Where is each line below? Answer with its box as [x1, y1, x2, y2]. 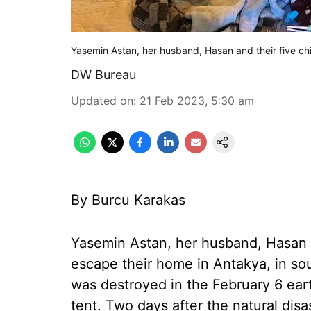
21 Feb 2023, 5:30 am [140, 94, 254, 108]
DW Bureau [71, 67, 136, 82]
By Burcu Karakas [71, 192, 185, 208]
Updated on [71, 94, 133, 108]
